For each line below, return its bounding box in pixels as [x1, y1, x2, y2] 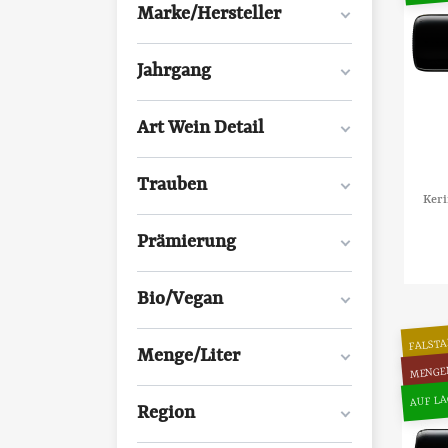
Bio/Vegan [137, 289, 223, 310]
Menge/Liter [137, 346, 240, 367]
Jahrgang [137, 61, 211, 82]
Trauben [137, 175, 207, 196]
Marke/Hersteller [137, 4, 281, 25]
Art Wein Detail [137, 118, 264, 139]
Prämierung [137, 232, 236, 253]
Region [137, 403, 195, 424]
